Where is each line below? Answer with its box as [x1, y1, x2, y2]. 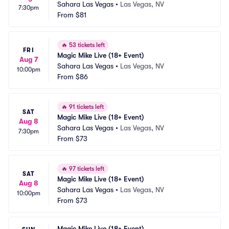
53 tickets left [67, 41, 105, 49]
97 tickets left [67, 165, 104, 172]
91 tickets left [67, 103, 104, 110]
